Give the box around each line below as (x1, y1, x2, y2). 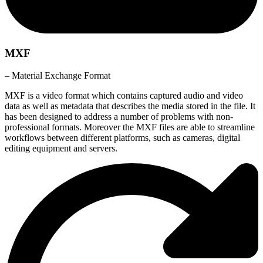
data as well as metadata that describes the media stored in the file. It (5, 101, 255, 112)
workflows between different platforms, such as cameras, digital (5, 133, 240, 143)
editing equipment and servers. (5, 143, 117, 154)
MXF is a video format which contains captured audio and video (5, 90, 243, 101)
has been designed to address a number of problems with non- (5, 112, 233, 122)
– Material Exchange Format (5, 70, 110, 81)
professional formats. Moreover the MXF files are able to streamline (5, 122, 255, 133)
